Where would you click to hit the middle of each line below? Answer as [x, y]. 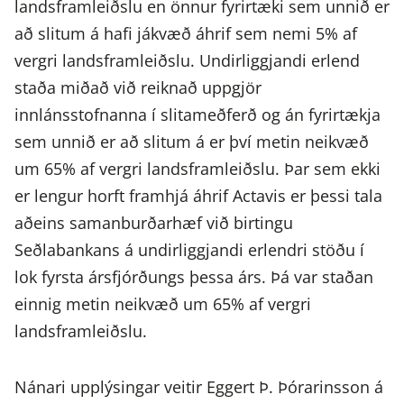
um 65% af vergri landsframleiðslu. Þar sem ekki [197, 169]
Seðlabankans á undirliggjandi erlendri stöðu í [189, 250]
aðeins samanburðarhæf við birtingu [154, 223]
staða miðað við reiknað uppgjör [138, 88]
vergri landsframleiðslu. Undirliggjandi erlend [187, 61]
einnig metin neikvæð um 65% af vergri [163, 304]
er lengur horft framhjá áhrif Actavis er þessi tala [198, 196]
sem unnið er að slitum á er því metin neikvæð [192, 142]
